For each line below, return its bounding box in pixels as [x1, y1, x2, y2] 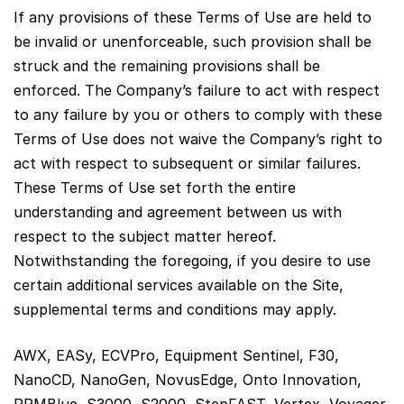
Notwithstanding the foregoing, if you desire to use [14, 251, 371, 270]
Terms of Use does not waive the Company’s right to [14, 129, 382, 148]
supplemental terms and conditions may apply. [14, 299, 336, 318]
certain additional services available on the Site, [14, 275, 344, 294]
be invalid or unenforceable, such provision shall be [14, 32, 372, 50]
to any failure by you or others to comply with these [14, 105, 382, 124]
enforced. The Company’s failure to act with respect [14, 80, 380, 99]
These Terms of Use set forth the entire [14, 178, 296, 197]
